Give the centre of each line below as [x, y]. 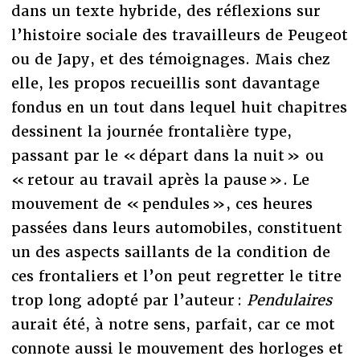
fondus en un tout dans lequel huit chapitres [179, 107]
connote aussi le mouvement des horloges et [177, 348]
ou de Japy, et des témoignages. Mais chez [170, 59]
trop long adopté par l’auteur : [129, 300]
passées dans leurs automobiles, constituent [176, 227]
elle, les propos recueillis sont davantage [165, 83]
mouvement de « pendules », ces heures [162, 203]
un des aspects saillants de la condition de [170, 252]
